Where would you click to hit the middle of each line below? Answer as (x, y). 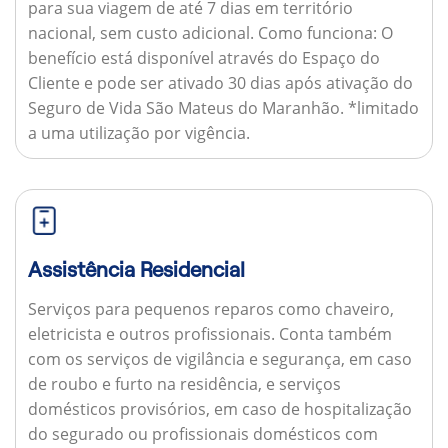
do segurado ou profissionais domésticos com (202, 433)
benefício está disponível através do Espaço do (203, 58)
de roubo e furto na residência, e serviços (184, 383)
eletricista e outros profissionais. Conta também (209, 333)
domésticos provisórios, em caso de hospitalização (219, 408)
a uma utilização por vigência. (138, 133)
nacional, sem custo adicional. (142, 33)
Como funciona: (317, 33)
